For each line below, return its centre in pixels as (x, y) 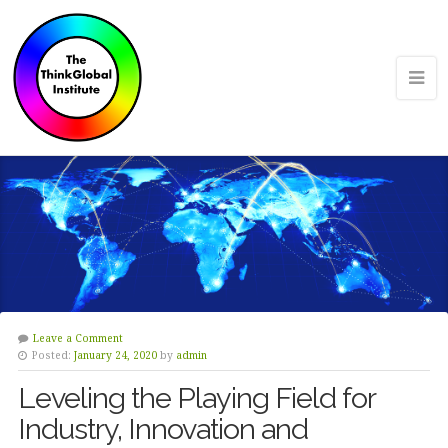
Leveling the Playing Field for (196, 398)
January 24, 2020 (115, 355)
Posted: (51, 355)
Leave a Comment (77, 338)
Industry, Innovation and (162, 429)
